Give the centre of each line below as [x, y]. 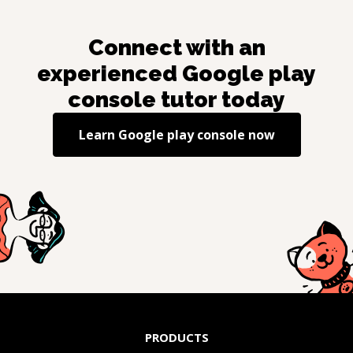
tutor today [221, 100]
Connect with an [176, 48]
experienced [110, 74]
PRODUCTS [176, 338]
